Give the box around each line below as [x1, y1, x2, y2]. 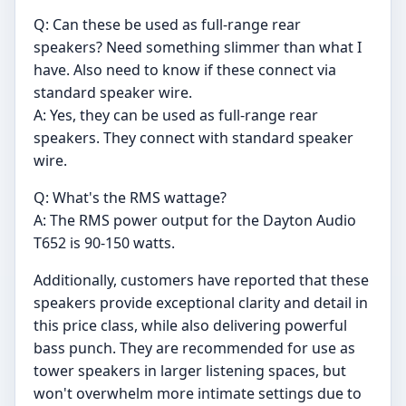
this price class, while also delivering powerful [34, 315, 347, 335]
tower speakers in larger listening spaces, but [34, 361, 346, 381]
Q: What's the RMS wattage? [34, 188, 227, 208]
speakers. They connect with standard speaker [34, 128, 353, 148]
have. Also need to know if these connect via [34, 60, 336, 80]
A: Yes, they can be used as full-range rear [34, 105, 318, 125]
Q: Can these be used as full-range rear [34, 14, 301, 34]
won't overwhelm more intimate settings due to [34, 383, 362, 403]
